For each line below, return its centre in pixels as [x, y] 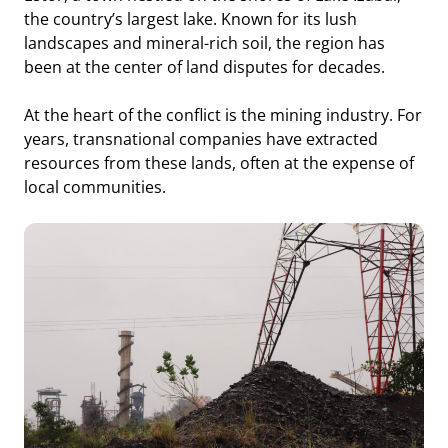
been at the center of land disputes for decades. [204, 67]
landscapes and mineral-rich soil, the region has [204, 43]
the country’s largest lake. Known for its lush [190, 19]
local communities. [94, 187]
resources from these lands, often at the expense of [218, 163]
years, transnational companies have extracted [200, 139]
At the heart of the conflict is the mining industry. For [222, 115]
